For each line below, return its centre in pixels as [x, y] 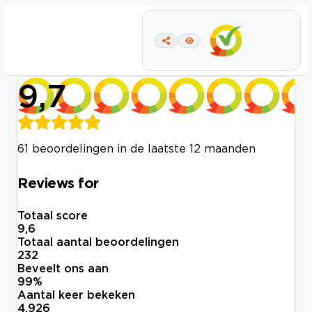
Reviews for [58, 182]
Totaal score [53, 216]
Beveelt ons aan [63, 268]
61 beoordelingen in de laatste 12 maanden [136, 148]
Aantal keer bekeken [76, 295]
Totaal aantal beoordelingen [98, 242]
